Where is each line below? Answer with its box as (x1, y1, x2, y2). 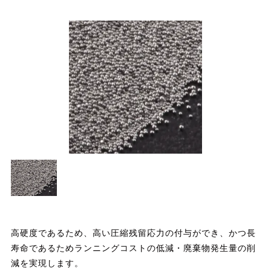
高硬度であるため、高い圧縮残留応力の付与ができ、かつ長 (10, 227, 256, 238)
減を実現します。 (10, 258, 83, 268)
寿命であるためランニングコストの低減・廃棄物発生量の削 (10, 243, 256, 253)
